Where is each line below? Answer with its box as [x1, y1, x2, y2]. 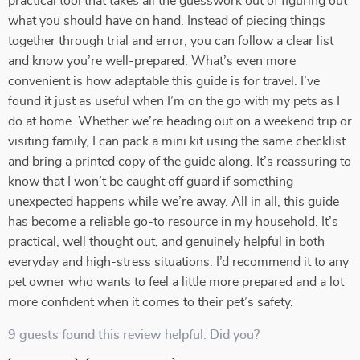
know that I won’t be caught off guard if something [8, 175, 293, 188]
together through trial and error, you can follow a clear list [8, 35, 333, 47]
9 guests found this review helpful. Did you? [8, 329, 260, 342]
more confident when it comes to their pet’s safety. [8, 296, 293, 309]
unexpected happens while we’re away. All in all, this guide [8, 195, 339, 208]
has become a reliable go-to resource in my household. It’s [8, 215, 338, 228]
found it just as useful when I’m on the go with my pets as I [8, 95, 340, 108]
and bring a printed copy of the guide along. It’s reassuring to [8, 155, 351, 168]
